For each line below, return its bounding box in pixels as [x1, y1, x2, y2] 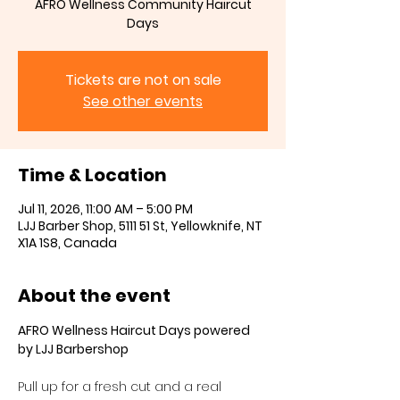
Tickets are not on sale [64, 70, 221, 90]
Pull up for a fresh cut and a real [18, 378, 225, 396]
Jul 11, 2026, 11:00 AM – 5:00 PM [18, 200, 193, 218]
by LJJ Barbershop [18, 340, 129, 358]
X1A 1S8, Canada [18, 234, 117, 252]
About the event [18, 283, 171, 308]
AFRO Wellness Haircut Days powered [18, 321, 253, 339]
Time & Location [18, 162, 167, 187]
